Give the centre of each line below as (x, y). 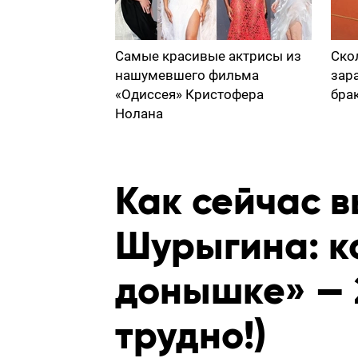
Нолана (139, 113)
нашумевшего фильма (187, 75)
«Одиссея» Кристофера (189, 94)
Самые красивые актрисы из (208, 56)
